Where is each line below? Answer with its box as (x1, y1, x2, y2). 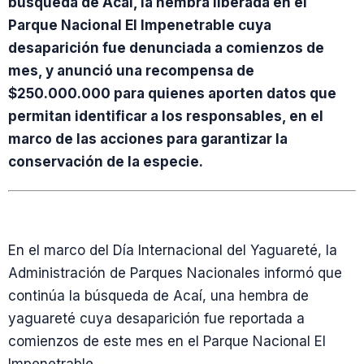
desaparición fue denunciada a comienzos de (8, 40, 324, 56)
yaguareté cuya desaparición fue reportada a (8, 310, 305, 327)
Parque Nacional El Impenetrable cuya (8, 17, 271, 33)
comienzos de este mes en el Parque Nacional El (8, 333, 326, 349)
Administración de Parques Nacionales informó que (8, 265, 342, 281)
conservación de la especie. (8, 154, 203, 170)
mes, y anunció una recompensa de (8, 63, 254, 79)
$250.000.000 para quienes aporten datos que (8, 85, 336, 102)
